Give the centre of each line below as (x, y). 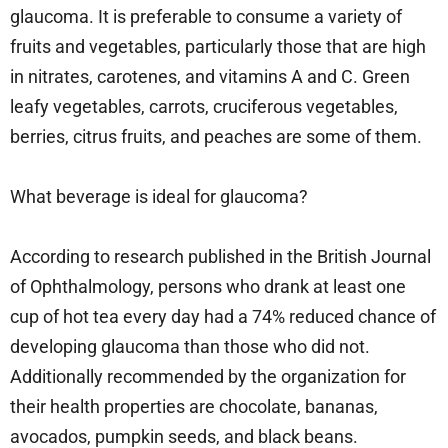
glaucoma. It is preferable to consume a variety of (206, 17)
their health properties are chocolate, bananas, (194, 407)
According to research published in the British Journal (220, 257)
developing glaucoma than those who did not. (190, 347)
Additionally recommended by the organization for (208, 377)
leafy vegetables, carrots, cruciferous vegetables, (204, 107)
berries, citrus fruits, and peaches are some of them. (218, 137)
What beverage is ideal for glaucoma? (161, 197)
